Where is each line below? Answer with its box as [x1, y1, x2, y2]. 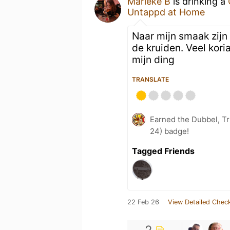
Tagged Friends [132, 146, 195, 156]
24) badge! [150, 126, 189, 136]
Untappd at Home [127, 7, 205, 17]
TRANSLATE [132, 75, 169, 83]
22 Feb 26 [127, 198, 159, 206]
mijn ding [132, 53, 175, 66]
